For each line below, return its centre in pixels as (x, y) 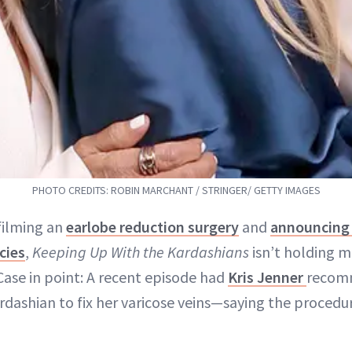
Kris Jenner (267, 277)
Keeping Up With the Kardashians (141, 252)
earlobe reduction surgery (152, 227)
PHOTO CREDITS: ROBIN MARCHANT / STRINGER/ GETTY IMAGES (176, 191)
